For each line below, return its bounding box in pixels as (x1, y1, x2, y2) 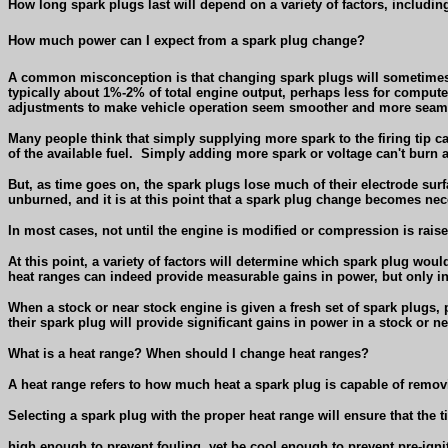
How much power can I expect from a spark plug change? (8, 33, 365, 49)
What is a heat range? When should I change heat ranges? (8, 345, 369, 361)
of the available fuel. (8, 145, 133, 161)
